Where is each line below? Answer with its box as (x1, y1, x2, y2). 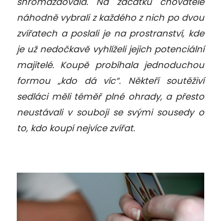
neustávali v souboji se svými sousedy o (17, 106, 204, 118)
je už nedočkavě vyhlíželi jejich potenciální (17, 42, 204, 55)
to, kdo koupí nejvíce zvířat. (17, 121, 135, 134)
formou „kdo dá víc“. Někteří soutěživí (17, 74, 204, 87)
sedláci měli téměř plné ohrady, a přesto (17, 90, 204, 103)
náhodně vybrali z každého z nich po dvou (17, 11, 204, 24)
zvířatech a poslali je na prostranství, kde (17, 27, 204, 39)
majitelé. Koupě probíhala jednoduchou (17, 58, 204, 71)
